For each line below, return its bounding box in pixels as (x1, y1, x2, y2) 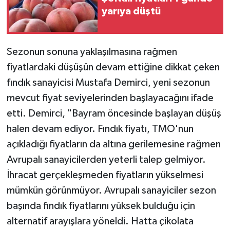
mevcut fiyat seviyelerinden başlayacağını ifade (6, 92, 214, 103)
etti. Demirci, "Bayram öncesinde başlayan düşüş (6, 108, 221, 119)
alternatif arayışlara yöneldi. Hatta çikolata (6, 216, 194, 226)
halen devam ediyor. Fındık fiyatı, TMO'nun (6, 123, 194, 134)
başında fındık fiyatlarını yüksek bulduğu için (6, 200, 195, 211)
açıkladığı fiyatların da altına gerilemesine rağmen (6, 139, 221, 149)
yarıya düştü (102, 6, 161, 16)
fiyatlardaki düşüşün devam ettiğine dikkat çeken (6, 62, 220, 72)
